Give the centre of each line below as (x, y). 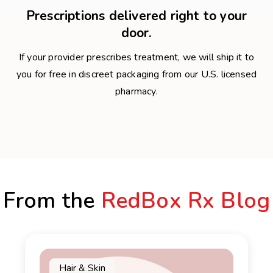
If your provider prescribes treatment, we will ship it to (136, 58)
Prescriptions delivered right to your (136, 16)
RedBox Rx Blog (186, 201)
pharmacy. (136, 92)
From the (52, 201)
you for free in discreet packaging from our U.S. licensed (136, 75)
